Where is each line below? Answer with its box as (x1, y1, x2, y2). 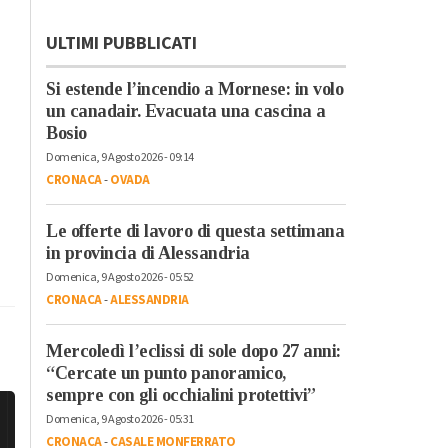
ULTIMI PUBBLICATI (46, 30, 197, 56)
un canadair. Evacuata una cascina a (46, 100, 326, 121)
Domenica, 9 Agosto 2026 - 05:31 (46, 410, 194, 428)
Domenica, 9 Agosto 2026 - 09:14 (46, 148, 194, 166)
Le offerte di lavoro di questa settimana (46, 220, 344, 241)
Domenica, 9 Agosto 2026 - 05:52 (46, 268, 194, 286)
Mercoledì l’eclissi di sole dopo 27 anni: (46, 340, 341, 361)
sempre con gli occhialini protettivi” (46, 384, 316, 405)
